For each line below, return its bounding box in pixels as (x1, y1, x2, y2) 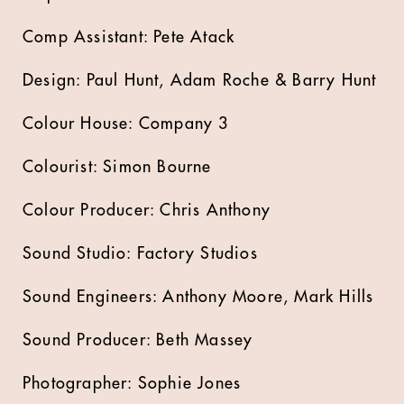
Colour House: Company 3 (23, 115, 229, 132)
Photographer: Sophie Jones (23, 375, 242, 391)
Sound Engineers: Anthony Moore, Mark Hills (23, 289, 374, 305)
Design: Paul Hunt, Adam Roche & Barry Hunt (23, 72, 377, 88)
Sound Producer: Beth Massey (23, 332, 253, 348)
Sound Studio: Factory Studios (23, 245, 258, 262)
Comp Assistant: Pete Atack (23, 29, 235, 45)
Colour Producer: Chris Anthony (23, 202, 271, 218)
